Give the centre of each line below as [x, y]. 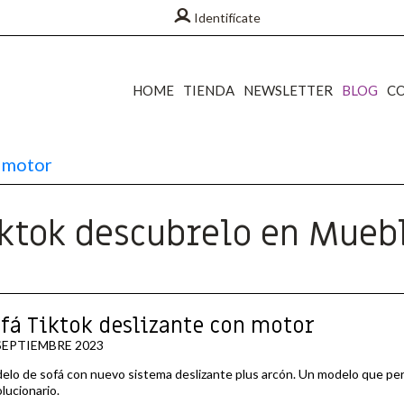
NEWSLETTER [288, 90]
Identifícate [227, 17]
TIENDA [208, 90]
